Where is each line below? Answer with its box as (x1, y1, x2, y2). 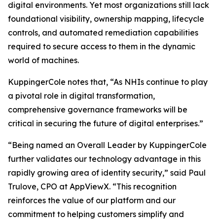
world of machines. (8, 55, 79, 66)
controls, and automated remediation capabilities (8, 28, 198, 38)
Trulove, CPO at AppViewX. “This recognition (8, 182, 177, 192)
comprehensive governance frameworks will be (8, 105, 187, 115)
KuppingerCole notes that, (8, 77, 110, 87)
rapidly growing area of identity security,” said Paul (8, 168, 206, 178)
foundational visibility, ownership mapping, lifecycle (8, 14, 204, 24)
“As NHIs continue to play (110, 77, 208, 87)
